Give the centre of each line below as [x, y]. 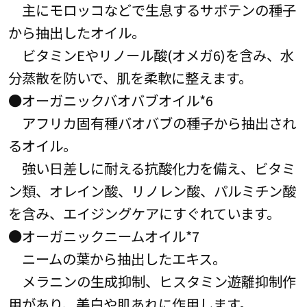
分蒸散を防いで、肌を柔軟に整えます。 [130, 78]
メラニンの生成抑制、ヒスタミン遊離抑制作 [152, 281]
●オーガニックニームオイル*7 [103, 236]
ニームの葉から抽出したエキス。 [117, 259]
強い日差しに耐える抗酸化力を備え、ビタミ [151, 168]
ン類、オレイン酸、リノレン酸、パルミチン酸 [152, 191]
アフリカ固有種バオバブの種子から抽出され [152, 123]
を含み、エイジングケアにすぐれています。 [144, 213]
